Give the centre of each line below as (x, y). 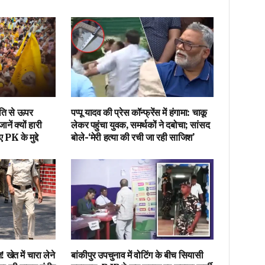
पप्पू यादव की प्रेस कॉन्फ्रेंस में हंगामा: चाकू (139, 113)
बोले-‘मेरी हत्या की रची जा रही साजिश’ (133, 138)
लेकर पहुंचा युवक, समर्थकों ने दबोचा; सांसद (140, 125)
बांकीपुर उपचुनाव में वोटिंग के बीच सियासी (137, 255)
